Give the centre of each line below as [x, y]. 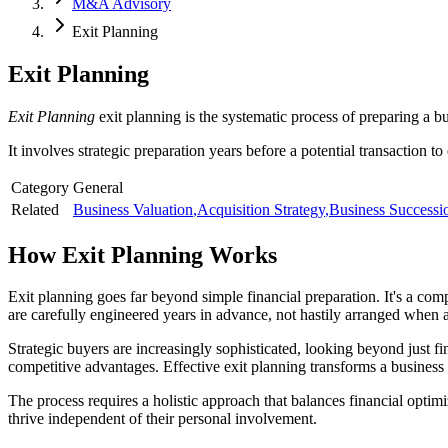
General [98, 187]
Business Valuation [133, 209]
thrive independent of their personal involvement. [162, 419]
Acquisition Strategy [261, 209]
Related [35, 209]
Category [40, 187]
